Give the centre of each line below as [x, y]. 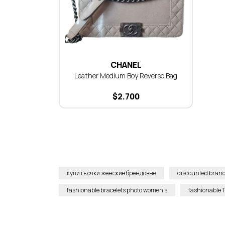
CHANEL [126, 65]
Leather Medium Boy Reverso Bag [126, 76]
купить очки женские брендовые [111, 173]
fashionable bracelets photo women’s [117, 190]
